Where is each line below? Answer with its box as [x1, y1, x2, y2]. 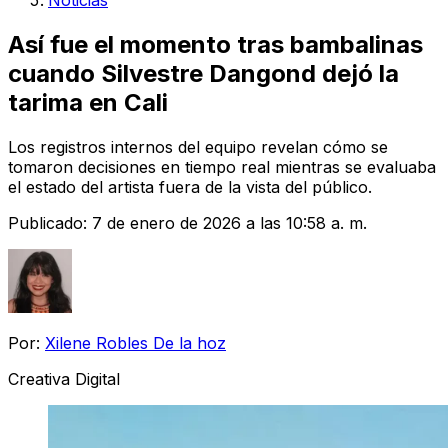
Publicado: [8, 212, 92, 233]
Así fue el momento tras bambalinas [8, 29, 423, 59]
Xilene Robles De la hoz [45, 332, 226, 353]
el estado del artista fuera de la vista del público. [8, 176, 372, 197]
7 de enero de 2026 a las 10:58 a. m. [92, 212, 367, 233]
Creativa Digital [8, 368, 120, 389]
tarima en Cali [8, 87, 168, 117]
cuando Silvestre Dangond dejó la [8, 58, 399, 88]
